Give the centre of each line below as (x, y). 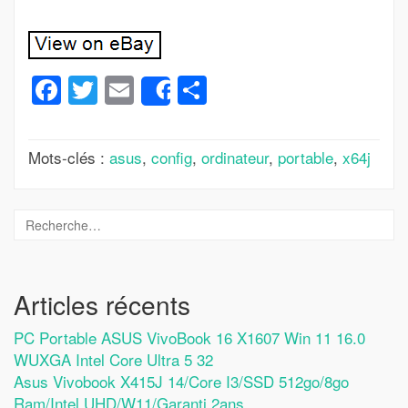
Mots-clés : (69, 157)
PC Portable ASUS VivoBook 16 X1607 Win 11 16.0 (189, 337)
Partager (263, 90)
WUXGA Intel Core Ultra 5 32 (113, 359)
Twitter (140, 90)
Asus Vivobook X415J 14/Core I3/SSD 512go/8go (181, 381)
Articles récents (102, 304)
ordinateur (235, 157)
